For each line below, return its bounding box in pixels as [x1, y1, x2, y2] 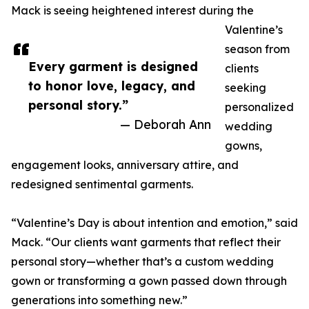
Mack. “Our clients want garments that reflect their [11, 235, 281, 250]
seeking [225, 81, 266, 95]
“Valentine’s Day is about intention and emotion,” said [11, 216, 298, 230]
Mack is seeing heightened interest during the [11, 3, 254, 18]
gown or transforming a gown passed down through [11, 274, 287, 288]
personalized [225, 100, 294, 114]
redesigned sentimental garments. [11, 177, 193, 192]
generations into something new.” [11, 293, 188, 308]
